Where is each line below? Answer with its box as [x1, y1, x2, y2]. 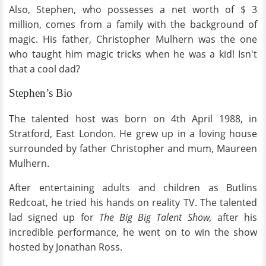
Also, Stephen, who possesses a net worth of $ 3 [9, 3, 257, 17]
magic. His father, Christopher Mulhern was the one [9, 33, 257, 46]
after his [217, 211, 258, 224]
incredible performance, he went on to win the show [9, 226, 257, 239]
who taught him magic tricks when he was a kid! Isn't [9, 47, 257, 61]
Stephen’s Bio [9, 87, 72, 100]
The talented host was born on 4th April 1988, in [9, 112, 257, 126]
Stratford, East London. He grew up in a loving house [9, 127, 257, 141]
